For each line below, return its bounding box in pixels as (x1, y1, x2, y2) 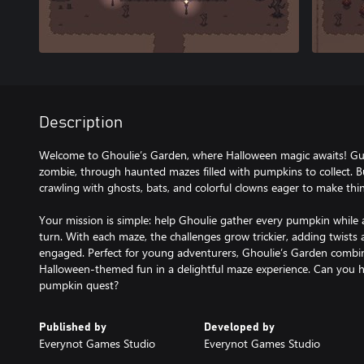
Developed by (203, 322, 275, 333)
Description (39, 115, 123, 131)
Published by (39, 322, 106, 333)
